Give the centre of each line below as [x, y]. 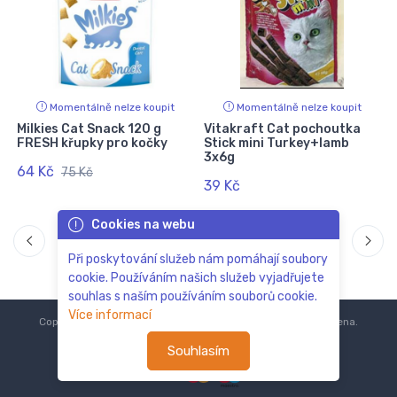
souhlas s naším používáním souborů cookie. [193, 296]
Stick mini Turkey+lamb [276, 144]
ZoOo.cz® [193, 322]
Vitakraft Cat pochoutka [282, 129]
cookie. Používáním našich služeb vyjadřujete [196, 278]
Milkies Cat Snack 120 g [89, 129]
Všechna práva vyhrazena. [290, 322]
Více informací [110, 315]
